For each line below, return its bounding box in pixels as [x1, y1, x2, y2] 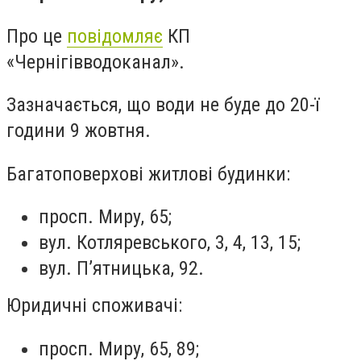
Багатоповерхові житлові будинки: [6, 162, 290, 185]
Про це [6, 24, 67, 48]
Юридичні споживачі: [6, 294, 182, 317]
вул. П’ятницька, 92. [39, 257, 204, 280]
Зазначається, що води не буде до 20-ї [6, 93, 319, 117]
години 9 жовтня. [6, 119, 151, 143]
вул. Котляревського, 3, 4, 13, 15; [39, 231, 301, 255]
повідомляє [67, 24, 163, 48]
